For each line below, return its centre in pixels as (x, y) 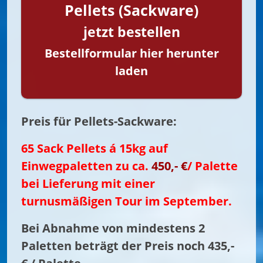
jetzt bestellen (131, 31)
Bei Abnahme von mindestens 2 (113, 228)
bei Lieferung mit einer (88, 183)
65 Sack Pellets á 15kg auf (95, 148)
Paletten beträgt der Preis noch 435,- (128, 245)
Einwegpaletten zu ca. (86, 166)
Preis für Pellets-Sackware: (99, 121)
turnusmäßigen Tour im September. (127, 201)
